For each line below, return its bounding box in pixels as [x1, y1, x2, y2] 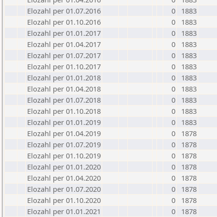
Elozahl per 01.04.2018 [27, 84, 101, 93]
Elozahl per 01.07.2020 [27, 184, 101, 194]
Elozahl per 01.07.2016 [27, 6, 101, 15]
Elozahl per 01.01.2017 [27, 28, 101, 38]
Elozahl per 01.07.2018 [27, 95, 101, 105]
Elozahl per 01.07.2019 [27, 139, 101, 149]
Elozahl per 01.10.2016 [27, 17, 101, 27]
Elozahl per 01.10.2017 [27, 62, 101, 71]
